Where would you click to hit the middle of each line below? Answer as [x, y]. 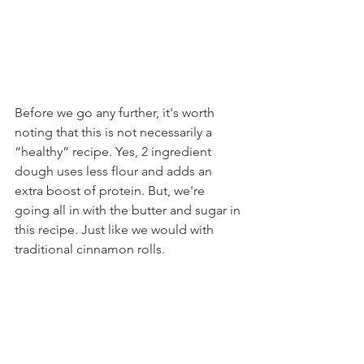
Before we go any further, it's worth [116, 113]
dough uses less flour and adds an [115, 171]
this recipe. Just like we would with [116, 230]
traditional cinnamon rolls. [90, 249]
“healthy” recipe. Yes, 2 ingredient [115, 152]
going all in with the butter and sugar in [129, 210]
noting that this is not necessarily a [115, 132]
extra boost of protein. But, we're [111, 191]
